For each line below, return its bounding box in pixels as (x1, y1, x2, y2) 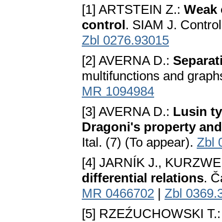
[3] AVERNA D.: (82, 104, 173, 119)
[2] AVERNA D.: (82, 53, 173, 68)
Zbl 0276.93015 (82, 33, 169, 48)
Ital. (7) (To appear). (82, 135, 197, 150)
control (82, 17, 125, 33)
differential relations (82, 170, 204, 186)
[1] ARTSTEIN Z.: (82, 2, 184, 17)
